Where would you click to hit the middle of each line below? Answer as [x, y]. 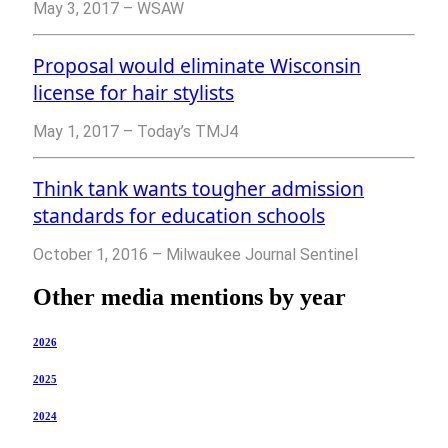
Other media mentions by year [189, 297]
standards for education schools [179, 216]
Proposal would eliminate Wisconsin [197, 66]
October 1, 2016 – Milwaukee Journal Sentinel [195, 255]
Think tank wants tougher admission [198, 189]
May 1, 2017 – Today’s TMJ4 [135, 132]
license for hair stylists [133, 93]
